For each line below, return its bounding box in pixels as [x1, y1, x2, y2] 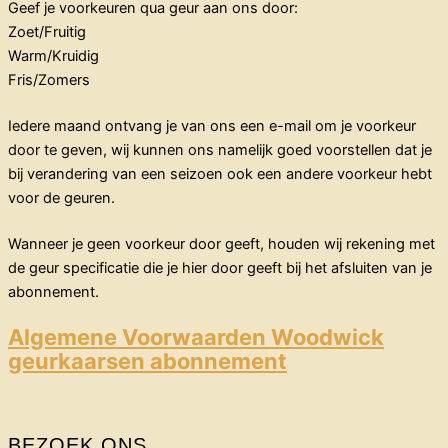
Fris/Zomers [8, 70, 90, 89]
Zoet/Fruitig [8, 22, 86, 41]
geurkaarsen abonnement [8, 348, 287, 375]
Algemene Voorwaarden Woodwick [8, 324, 384, 351]
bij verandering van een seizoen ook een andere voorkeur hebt [8, 164, 432, 183]
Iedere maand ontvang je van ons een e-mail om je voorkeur [8, 116, 416, 135]
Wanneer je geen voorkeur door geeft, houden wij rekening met [8, 234, 435, 253]
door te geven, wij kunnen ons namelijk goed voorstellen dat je [8, 140, 432, 159]
